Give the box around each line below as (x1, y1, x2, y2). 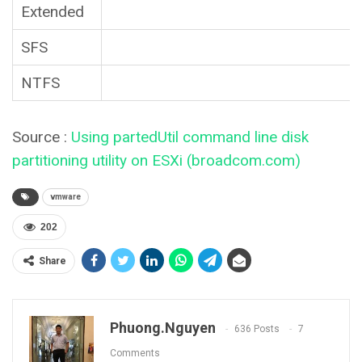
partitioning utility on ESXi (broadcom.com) (12, 150, 301, 170)
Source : (12, 127, 71, 146)
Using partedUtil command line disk (71, 127, 309, 146)
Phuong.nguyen (110, 318, 216, 336)
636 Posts (234, 322, 280, 335)
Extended (21, 2, 84, 21)
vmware (50, 192, 81, 201)
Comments (110, 347, 160, 359)
